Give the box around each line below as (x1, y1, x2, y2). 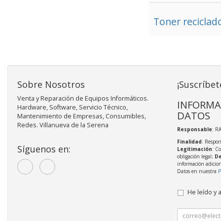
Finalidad (177, 138, 202, 145)
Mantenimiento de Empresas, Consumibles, (17, 112, 146, 120)
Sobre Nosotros (17, 78, 85, 90)
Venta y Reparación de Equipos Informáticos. (17, 94, 148, 103)
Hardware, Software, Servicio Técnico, (17, 103, 128, 111)
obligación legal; (177, 153, 215, 160)
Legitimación (177, 146, 212, 152)
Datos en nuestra (177, 168, 218, 175)
